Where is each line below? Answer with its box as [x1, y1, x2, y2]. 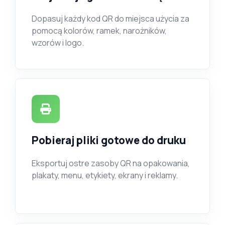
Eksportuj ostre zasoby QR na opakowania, [32, 158, 190, 169]
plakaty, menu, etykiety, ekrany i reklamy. [32, 170, 178, 181]
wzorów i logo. [32, 37, 84, 48]
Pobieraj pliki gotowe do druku [32, 133, 186, 147]
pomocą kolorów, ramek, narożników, [32, 25, 167, 36]
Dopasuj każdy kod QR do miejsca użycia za [32, 13, 189, 24]
